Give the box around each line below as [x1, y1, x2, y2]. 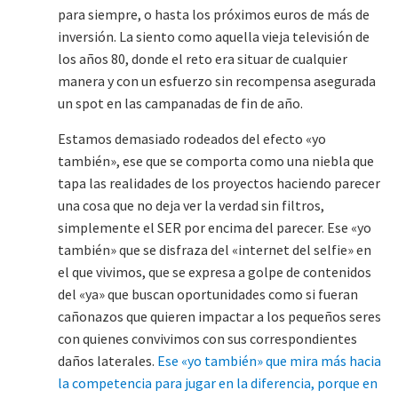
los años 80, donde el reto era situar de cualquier [58, 50, 347, 68]
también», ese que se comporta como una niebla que [58, 152, 374, 170]
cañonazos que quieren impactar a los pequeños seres [58, 307, 381, 325]
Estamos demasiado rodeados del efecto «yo [58, 130, 326, 147]
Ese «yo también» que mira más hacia [157, 352, 381, 370]
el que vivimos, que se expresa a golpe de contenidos [58, 263, 371, 281]
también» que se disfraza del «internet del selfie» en [58, 241, 371, 259]
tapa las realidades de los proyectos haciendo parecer [58, 174, 380, 192]
